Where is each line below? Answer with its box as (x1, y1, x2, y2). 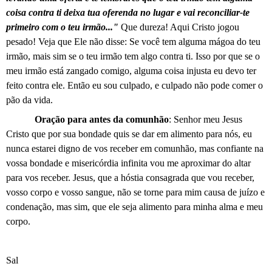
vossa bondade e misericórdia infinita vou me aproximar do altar (6, 157, 251, 168)
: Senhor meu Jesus (169, 114, 243, 124)
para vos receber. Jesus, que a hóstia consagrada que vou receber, (6, 172, 254, 183)
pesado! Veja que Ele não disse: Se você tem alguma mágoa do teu (6, 36, 260, 47)
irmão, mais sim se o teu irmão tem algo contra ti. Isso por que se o (6, 50, 260, 61)
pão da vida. (6, 94, 53, 105)
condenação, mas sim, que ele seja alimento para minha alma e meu (6, 201, 263, 212)
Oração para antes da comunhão (35, 114, 169, 124)
